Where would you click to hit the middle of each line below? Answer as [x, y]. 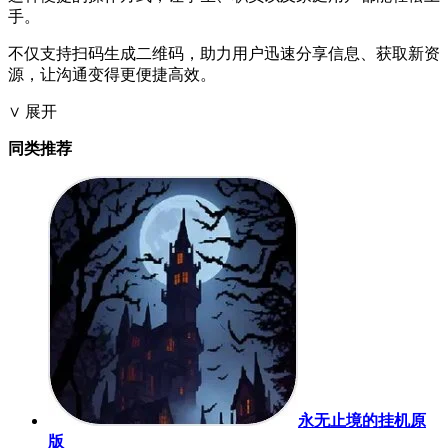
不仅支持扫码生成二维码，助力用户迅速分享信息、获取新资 [224, 54]
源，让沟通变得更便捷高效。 [112, 75]
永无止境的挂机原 [362, 421]
